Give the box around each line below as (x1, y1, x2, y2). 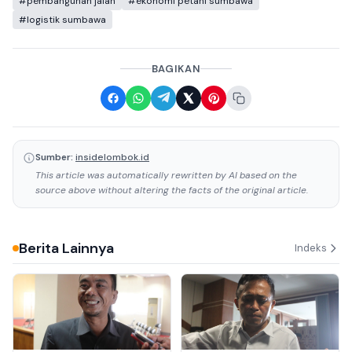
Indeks (295, 241, 327, 255)
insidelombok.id (75, 150, 149, 163)
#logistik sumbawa (19, 13, 106, 26)
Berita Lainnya (19, 238, 114, 258)
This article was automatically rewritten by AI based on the (35, 168, 297, 181)
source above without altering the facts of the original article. (35, 183, 308, 196)
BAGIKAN (151, 61, 201, 75)
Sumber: (35, 150, 73, 163)
